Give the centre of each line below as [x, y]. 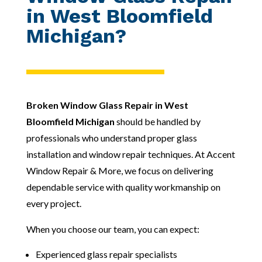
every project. [54, 203]
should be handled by [157, 121]
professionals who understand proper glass [111, 137]
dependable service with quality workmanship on [123, 187]
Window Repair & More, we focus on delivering [120, 170]
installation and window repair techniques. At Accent [130, 154]
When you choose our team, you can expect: [113, 229]
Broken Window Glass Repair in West [107, 105]
